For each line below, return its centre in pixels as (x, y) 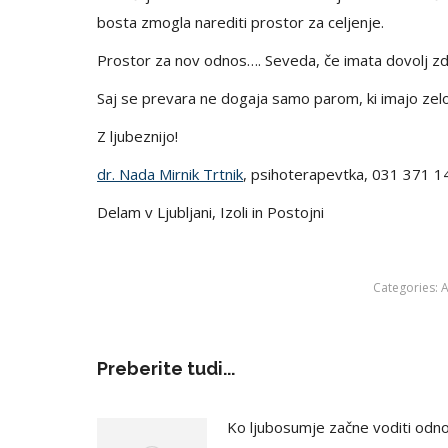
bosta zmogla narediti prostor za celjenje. (240, 21)
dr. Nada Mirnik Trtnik (170, 173)
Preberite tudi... (166, 368)
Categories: (407, 287)
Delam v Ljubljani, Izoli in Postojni (210, 211)
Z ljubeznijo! (137, 135)
